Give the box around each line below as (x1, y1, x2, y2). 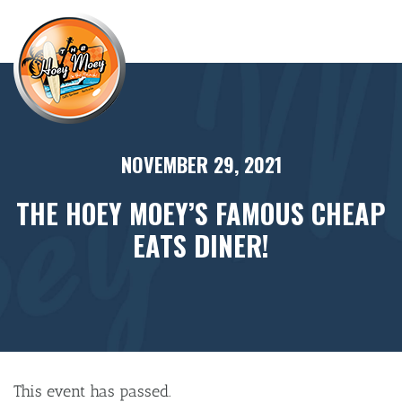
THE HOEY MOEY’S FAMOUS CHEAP (16, 193, 386, 233)
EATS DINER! (133, 225, 269, 266)
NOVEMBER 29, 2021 (120, 150, 282, 179)
